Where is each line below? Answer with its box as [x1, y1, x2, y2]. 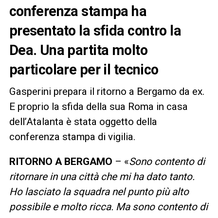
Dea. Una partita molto [9, 41, 147, 58]
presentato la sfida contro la [9, 22, 181, 39]
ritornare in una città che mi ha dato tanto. [9, 170, 195, 182]
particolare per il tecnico [9, 61, 159, 78]
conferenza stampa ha [9, 2, 147, 19]
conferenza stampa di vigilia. [9, 130, 136, 143]
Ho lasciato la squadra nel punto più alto [9, 185, 189, 198]
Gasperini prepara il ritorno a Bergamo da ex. [9, 85, 205, 97]
